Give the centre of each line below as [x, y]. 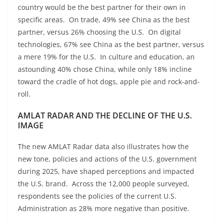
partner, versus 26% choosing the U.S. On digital [99, 32]
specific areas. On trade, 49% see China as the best [104, 19]
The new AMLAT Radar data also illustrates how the [103, 146]
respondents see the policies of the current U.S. [97, 196]
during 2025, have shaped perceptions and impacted [106, 171]
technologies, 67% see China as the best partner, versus [111, 44]
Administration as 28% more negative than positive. [105, 208]
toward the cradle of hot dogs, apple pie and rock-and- [109, 81]
